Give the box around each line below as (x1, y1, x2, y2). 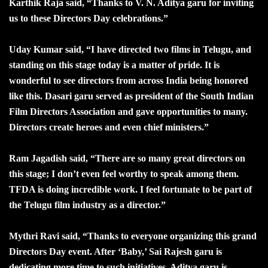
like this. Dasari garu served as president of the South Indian (9, 90, 254, 101)
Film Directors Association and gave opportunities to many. (9, 106, 248, 117)
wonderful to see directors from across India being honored (9, 75, 248, 86)
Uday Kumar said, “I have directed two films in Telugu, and (9, 44, 251, 54)
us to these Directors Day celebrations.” (9, 13, 168, 23)
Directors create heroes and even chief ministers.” (9, 121, 209, 132)
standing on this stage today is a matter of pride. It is (9, 59, 220, 70)
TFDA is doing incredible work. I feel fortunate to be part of (9, 184, 252, 194)
